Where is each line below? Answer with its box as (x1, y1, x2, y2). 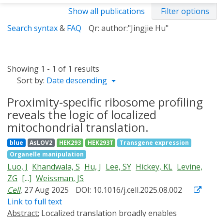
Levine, (177, 161, 202, 172)
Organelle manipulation (9, 150, 84, 158)
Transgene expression (120, 139, 189, 147)
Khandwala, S (32, 161, 80, 172)
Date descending (46, 75, 109, 86)
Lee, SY (106, 161, 131, 172)
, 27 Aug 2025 (20, 185, 71, 195)
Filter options (161, 6, 209, 16)
